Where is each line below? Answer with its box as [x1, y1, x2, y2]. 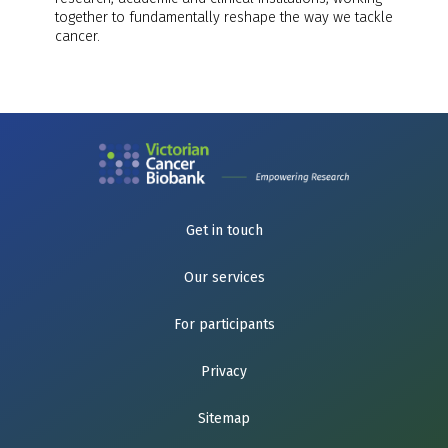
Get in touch [185, 221, 263, 239]
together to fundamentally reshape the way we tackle [55, 9, 393, 27]
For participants [173, 315, 275, 333]
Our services [183, 268, 265, 286]
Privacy [201, 362, 247, 380]
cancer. [55, 28, 100, 46]
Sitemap [198, 409, 250, 427]
